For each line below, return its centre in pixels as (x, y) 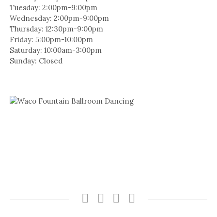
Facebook (105, 198)
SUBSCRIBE (140, 198)
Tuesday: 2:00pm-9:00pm (54, 7)
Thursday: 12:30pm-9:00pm (56, 29)
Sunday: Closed (36, 61)
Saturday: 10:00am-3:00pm (56, 50)
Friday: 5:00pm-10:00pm (51, 39)
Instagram (122, 198)
